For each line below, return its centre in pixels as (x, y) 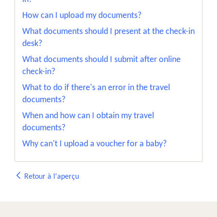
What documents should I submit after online (101, 60)
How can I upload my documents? (82, 16)
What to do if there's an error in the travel (96, 88)
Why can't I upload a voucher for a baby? (94, 144)
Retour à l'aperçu (51, 177)
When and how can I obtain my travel (88, 116)
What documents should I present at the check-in (108, 32)
